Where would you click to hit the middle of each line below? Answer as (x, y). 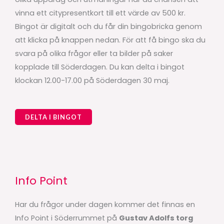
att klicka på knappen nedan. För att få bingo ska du (110, 40)
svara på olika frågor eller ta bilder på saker (94, 54)
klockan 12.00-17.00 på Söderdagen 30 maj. (93, 81)
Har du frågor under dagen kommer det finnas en (105, 205)
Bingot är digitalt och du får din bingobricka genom (108, 27)
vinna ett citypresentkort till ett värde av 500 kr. (100, 13)
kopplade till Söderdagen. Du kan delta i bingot (100, 67)
